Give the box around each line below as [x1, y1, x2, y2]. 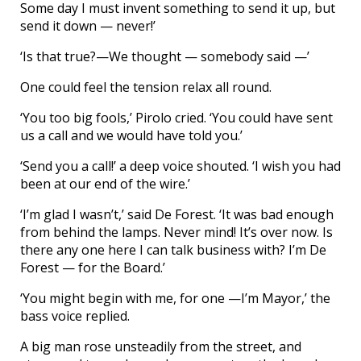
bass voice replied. [20, 306, 130, 325]
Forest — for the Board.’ [20, 258, 165, 276]
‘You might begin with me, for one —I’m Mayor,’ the [20, 288, 330, 307]
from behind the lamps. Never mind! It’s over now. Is [20, 222, 333, 241]
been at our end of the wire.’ [20, 174, 190, 193]
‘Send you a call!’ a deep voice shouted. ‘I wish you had [20, 156, 341, 175]
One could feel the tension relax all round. [20, 77, 272, 96]
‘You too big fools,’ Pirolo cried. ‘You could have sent [20, 108, 333, 127]
